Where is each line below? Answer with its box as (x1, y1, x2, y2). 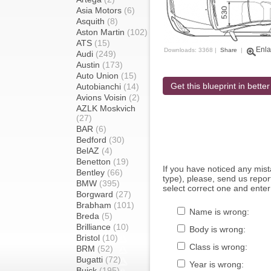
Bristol (76, 233, 102, 243)
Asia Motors (76, 5, 124, 15)
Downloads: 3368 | (164, 47, 218, 53)
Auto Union (76, 71, 121, 80)
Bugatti (76, 255, 105, 264)
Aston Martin (76, 27, 127, 37)
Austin (76, 60, 102, 70)
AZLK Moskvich (76, 103, 135, 113)
